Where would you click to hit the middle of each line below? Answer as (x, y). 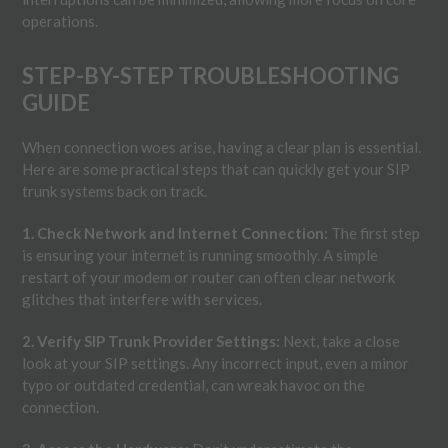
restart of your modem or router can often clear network (209, 276)
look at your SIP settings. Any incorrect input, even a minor (216, 362)
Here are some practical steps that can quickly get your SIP (216, 168)
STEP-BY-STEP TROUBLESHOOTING (211, 75)
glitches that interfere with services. (142, 298)
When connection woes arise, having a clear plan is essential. (222, 146)
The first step (374, 232)
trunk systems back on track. (115, 190)
